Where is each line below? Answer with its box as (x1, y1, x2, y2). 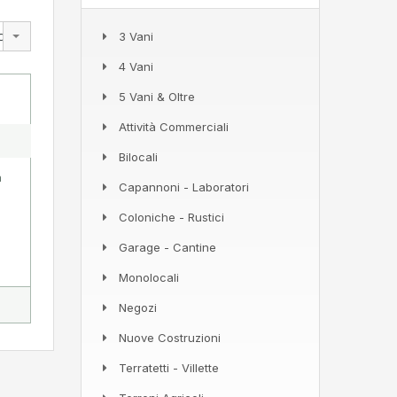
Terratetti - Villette (119, 360, 219, 375)
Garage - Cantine (119, 239, 216, 254)
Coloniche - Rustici (119, 209, 224, 224)
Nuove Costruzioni (119, 330, 221, 345)
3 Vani (119, 28, 153, 43)
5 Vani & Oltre (119, 89, 195, 104)
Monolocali (119, 269, 179, 284)
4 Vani (119, 58, 153, 74)
